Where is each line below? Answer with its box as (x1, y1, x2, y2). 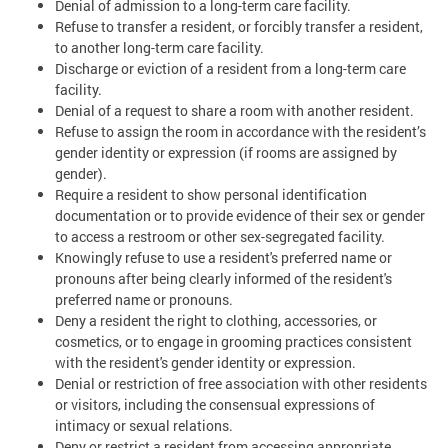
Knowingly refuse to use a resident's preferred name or (55, 247, 392, 267)
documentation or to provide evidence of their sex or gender (55, 205, 425, 225)
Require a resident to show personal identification (55, 184, 367, 204)
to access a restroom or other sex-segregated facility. (55, 226, 385, 246)
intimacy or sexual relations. (55, 415, 233, 435)
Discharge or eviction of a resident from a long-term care (55, 58, 406, 78)
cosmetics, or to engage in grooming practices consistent (55, 331, 412, 351)
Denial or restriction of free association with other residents (55, 373, 427, 393)
